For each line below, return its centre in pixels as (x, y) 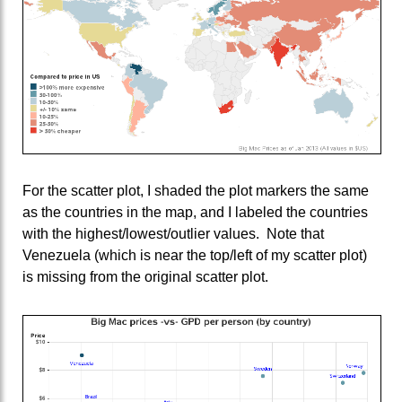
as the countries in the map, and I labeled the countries (195, 213)
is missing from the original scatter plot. (145, 277)
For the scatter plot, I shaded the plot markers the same (196, 191)
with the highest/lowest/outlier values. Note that (173, 234)
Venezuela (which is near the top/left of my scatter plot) (195, 256)
